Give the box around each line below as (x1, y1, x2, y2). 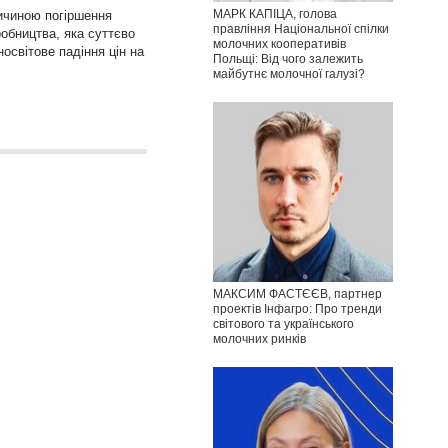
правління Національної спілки (213, 21, 389, 36)
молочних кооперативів (213, 36, 346, 51)
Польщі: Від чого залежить (213, 51, 363, 66)
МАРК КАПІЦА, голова (213, 6, 337, 21)
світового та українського (213, 316, 354, 331)
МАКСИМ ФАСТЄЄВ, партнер (213, 286, 382, 301)
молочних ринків (213, 331, 306, 346)
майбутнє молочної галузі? (213, 66, 365, 81)
